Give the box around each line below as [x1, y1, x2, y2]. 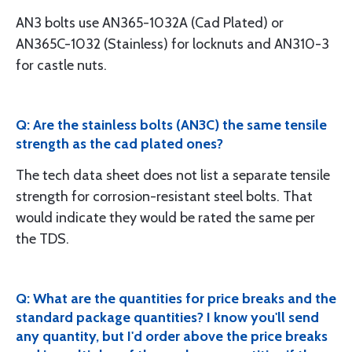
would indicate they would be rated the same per [16, 209, 315, 227]
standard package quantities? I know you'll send [16, 309, 319, 327]
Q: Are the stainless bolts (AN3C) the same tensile [16, 116, 327, 134]
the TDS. [16, 230, 69, 248]
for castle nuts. [16, 57, 107, 75]
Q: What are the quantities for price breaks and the [16, 290, 336, 308]
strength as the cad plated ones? [16, 135, 223, 153]
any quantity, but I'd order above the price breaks [16, 328, 328, 346]
